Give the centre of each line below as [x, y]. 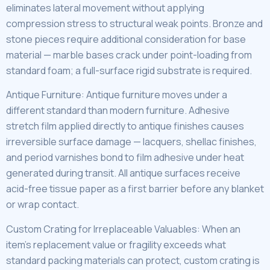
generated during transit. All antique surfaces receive [123, 173]
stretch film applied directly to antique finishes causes [125, 126]
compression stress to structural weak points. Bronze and [134, 23]
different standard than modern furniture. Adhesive [118, 111]
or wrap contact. [42, 205]
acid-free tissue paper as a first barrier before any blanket [135, 189]
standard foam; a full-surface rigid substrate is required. [129, 70]
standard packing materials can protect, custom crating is [133, 260]
